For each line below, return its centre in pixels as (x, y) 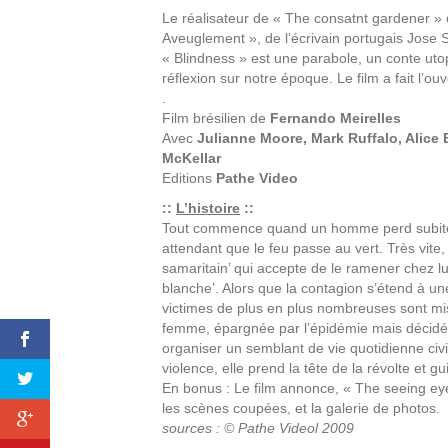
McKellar (191, 158)
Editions (189, 178)
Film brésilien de (216, 118)
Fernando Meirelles (335, 118)
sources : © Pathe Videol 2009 (258, 428)
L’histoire (208, 208)
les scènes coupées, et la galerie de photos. (301, 408)
